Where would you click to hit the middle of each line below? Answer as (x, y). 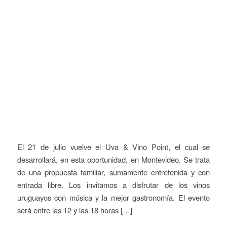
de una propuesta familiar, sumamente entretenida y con (113, 172)
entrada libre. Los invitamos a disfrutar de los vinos (113, 184)
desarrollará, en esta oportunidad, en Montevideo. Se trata (113, 159)
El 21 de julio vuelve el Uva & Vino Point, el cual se (113, 146)
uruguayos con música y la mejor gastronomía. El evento (113, 197)
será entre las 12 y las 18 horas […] (74, 210)
